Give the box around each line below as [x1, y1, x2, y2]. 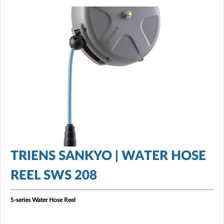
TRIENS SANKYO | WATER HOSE [10, 149, 206, 162]
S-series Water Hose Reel [10, 196, 75, 203]
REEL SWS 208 [10, 168, 100, 182]
